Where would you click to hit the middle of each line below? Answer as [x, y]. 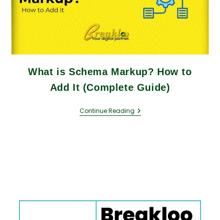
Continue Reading [107, 110]
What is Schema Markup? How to [110, 71]
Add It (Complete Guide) [110, 87]
